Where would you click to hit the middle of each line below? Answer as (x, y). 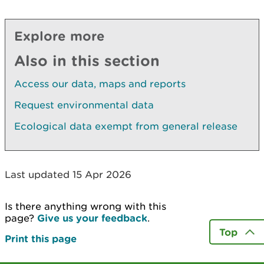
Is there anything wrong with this (85, 207)
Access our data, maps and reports (100, 84)
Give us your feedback (92, 218)
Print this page (41, 239)
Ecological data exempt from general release (126, 126)
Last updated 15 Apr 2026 (68, 175)
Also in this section (87, 61)
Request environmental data (84, 105)
